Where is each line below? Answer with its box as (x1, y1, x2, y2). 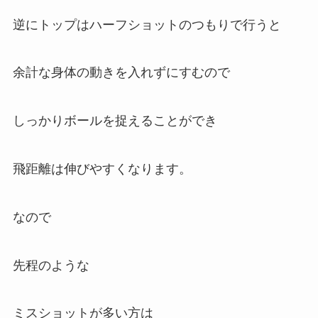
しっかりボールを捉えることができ (12, 114, 217, 128)
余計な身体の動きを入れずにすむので (12, 65, 230, 80)
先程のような (12, 258, 89, 273)
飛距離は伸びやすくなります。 (12, 161, 192, 176)
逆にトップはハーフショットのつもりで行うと (12, 17, 281, 32)
